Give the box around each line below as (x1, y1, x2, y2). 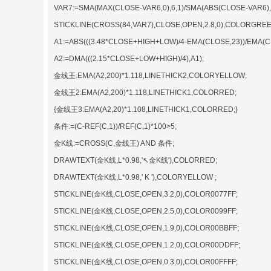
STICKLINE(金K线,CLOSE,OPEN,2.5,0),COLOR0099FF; (54, 206, 238, 215)
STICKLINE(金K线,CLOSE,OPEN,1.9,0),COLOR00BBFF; (54, 223, 239, 232)
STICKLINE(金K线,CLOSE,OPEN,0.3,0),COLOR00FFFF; (54, 257, 238, 266)
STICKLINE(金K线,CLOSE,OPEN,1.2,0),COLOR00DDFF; (54, 240, 240, 249)
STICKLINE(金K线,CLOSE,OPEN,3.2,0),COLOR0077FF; (54, 189, 238, 198)
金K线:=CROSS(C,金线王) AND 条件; (54, 139, 174, 148)
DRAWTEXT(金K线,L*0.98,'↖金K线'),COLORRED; (54, 155, 217, 165)
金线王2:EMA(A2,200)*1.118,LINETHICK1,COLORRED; (54, 88, 237, 97)
